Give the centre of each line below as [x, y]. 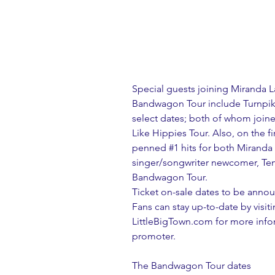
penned [150, 148]
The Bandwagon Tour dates [192, 266]
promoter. [154, 236]
